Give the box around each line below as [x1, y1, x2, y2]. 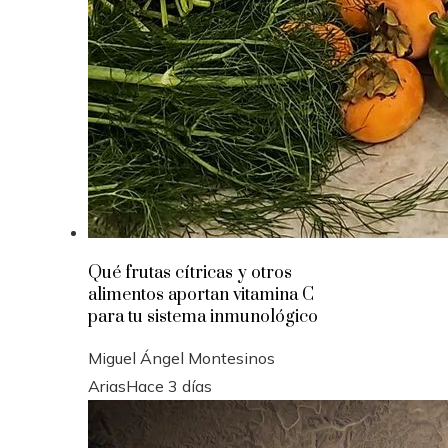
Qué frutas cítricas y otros [88, 261, 292, 284]
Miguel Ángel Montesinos [88, 347, 275, 368]
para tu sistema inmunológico [88, 305, 318, 328]
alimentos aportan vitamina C [88, 283, 314, 306]
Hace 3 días [126, 375, 212, 396]
